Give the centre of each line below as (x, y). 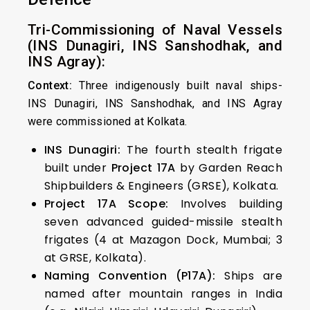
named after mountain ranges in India (163, 294)
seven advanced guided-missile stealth (163, 222)
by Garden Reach (229, 168)
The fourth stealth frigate (201, 150)
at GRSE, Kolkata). (95, 258)
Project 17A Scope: (107, 204)
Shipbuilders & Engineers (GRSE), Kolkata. (162, 186)
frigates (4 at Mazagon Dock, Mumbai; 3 (163, 240)
